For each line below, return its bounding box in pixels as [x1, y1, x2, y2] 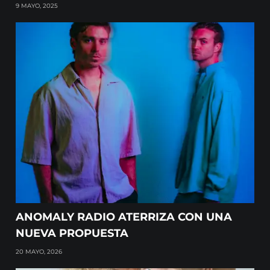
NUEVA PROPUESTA [16, 227, 129, 240]
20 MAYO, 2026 [16, 248, 63, 256]
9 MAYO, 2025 [16, 2, 58, 10]
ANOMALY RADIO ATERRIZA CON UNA [16, 210, 233, 224]
